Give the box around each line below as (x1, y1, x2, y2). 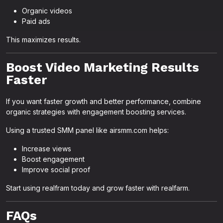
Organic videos (22, 6, 72, 15)
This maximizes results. (6, 35, 81, 44)
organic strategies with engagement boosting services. (6, 108, 186, 116)
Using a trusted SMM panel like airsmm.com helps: (6, 126, 169, 134)
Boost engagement (22, 155, 85, 163)
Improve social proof (22, 165, 90, 174)
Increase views (22, 144, 71, 153)
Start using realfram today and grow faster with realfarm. (6, 184, 190, 192)
